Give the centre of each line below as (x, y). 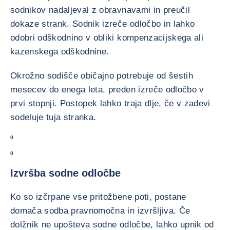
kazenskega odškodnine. (60, 52)
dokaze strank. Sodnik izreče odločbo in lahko (103, 24)
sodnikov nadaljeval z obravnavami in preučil (100, 10)
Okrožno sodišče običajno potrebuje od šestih (102, 76)
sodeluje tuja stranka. (55, 117)
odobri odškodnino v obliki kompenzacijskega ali (107, 38)
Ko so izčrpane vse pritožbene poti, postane (98, 197)
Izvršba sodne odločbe (65, 173)
